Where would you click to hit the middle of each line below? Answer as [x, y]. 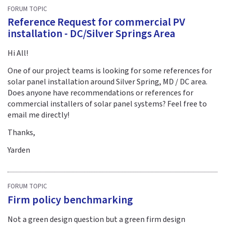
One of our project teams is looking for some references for [110, 71]
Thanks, [22, 132]
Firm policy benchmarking [70, 200]
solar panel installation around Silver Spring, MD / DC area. [107, 82]
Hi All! [18, 53]
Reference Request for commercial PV [96, 23]
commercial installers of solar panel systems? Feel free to [107, 104]
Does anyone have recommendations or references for [100, 93]
